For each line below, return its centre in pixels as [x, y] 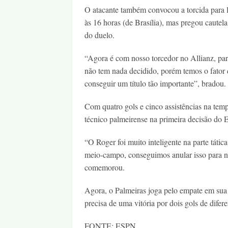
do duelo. [99, 35]
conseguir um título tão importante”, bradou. [155, 83]
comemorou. [105, 167]
